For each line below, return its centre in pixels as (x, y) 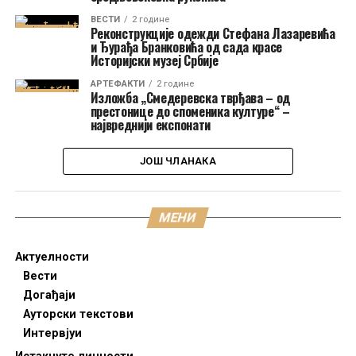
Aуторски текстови (78, 314)
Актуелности (52, 257)
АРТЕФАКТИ (117, 84)
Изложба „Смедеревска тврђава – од (190, 98)
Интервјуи (52, 333)
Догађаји (49, 295)
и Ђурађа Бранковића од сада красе (186, 47)
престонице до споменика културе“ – (190, 111)
